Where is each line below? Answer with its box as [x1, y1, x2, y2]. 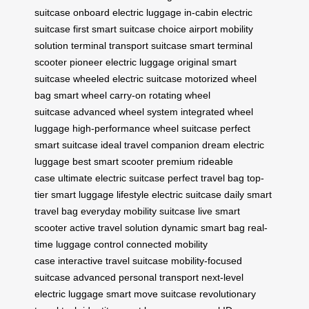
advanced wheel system [73, 106, 178, 117]
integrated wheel [181, 106, 253, 117]
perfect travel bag [168, 172, 244, 183]
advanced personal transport [73, 271, 199, 283]
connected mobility [126, 238, 208, 250]
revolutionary [199, 288, 256, 299]
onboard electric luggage [73, 6, 181, 18]
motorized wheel [185, 72, 257, 84]
